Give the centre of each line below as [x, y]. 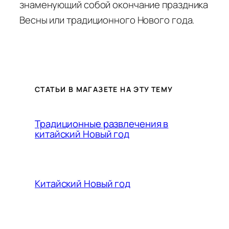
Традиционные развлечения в [102, 124]
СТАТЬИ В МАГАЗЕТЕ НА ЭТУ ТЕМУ [104, 89]
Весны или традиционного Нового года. [107, 20]
